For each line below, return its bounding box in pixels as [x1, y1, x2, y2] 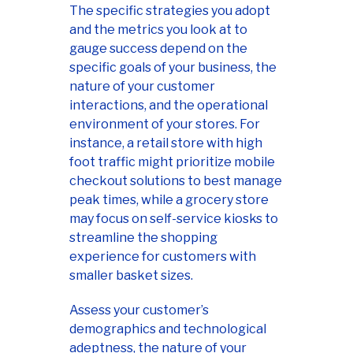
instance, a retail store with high [69, 135, 262, 150]
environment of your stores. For [69, 116, 260, 132]
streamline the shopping [69, 229, 217, 245]
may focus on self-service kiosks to [69, 210, 278, 226]
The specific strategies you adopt [69, 2, 270, 18]
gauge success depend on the [69, 40, 247, 56]
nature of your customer [69, 78, 215, 94]
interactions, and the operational [69, 97, 268, 113]
